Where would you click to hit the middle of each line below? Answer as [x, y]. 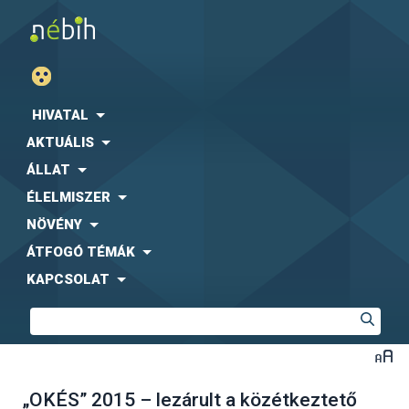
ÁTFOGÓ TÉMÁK [81, 252]
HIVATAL [60, 115]
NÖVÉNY [54, 225]
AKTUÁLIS [60, 142]
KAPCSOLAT [68, 279]
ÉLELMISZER [68, 197]
